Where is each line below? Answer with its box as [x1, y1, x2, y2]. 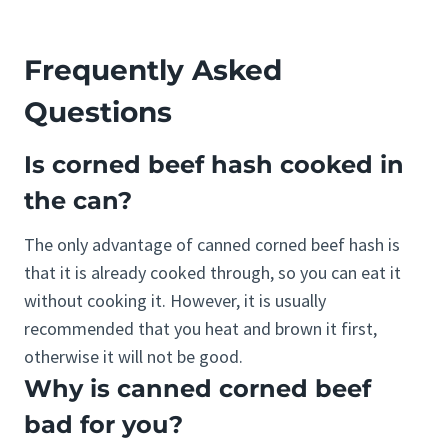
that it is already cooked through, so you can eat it [24, 261, 401, 285]
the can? [24, 186, 132, 216]
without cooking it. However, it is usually [24, 289, 326, 313]
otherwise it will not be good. [24, 345, 243, 369]
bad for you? [24, 410, 183, 440]
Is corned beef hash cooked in [24, 150, 404, 180]
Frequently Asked [24, 53, 282, 88]
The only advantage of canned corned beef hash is [24, 233, 400, 257]
